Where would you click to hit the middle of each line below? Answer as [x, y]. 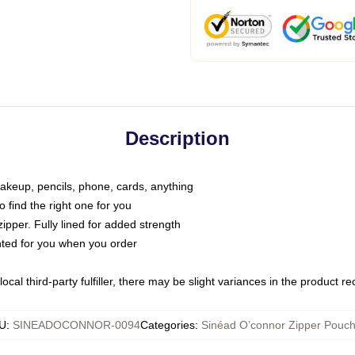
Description [177, 138]
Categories [168, 325]
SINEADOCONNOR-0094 [76, 325]
